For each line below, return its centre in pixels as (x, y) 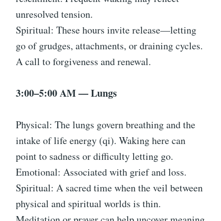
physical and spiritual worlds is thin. (88, 204)
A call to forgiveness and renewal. (83, 62)
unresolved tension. (54, 14)
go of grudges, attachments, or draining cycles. (109, 46)
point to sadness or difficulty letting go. (94, 156)
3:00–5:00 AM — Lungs (66, 93)
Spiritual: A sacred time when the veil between (109, 188)
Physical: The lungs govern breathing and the (106, 125)
